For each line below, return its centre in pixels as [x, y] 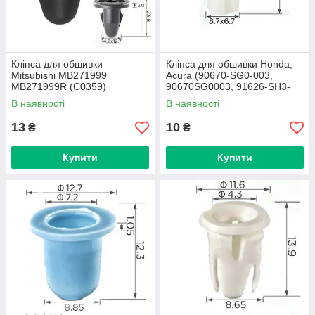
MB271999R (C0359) [59, 86]
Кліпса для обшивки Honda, [229, 64]
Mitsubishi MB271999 [59, 75]
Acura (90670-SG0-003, [219, 75]
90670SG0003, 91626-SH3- [228, 86]
